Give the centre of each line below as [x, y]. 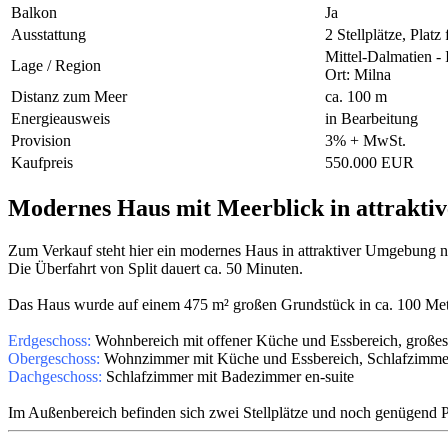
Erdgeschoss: [49, 341]
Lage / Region [56, 66]
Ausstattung [48, 35]
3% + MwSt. [365, 141]
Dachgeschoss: [55, 377]
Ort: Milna [358, 75]
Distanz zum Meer [69, 97]
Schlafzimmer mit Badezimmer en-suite [228, 377]
